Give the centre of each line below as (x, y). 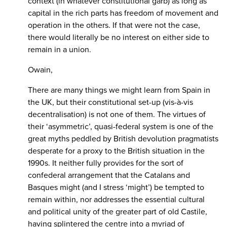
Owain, (40, 70)
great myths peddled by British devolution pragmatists (123, 139)
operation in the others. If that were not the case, (114, 26)
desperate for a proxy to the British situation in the (116, 151)
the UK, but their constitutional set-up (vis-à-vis (110, 103)
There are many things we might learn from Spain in (119, 90)
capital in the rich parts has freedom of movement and (123, 13)
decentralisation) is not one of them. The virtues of (117, 115)
